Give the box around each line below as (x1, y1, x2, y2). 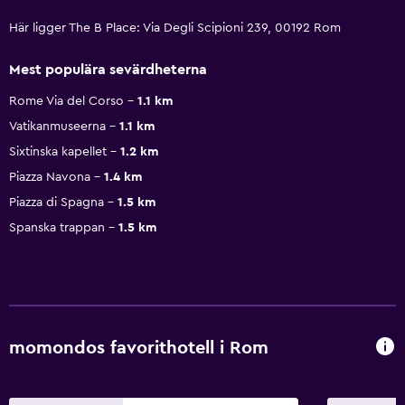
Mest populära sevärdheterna (9, 61, 207, 77)
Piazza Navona (9, 170, 90, 184)
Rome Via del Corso (9, 94, 124, 108)
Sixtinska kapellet (9, 145, 107, 158)
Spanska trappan (9, 221, 105, 234)
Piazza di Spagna (9, 195, 104, 209)
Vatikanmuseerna (9, 119, 106, 133)
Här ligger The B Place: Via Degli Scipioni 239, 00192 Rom (9, 21, 341, 34)
